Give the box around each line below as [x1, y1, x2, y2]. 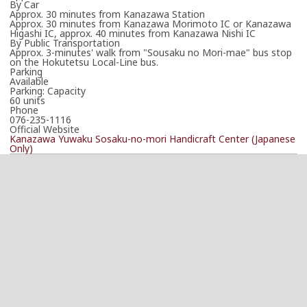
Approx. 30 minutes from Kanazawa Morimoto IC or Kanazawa [10, 16, 291, 30]
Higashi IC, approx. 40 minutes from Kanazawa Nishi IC [10, 26, 256, 40]
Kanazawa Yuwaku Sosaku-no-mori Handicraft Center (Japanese [10, 132, 295, 145]
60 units [10, 93, 45, 107]
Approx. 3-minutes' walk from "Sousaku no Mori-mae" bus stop [10, 45, 292, 59]
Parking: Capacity [10, 84, 86, 97]
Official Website [10, 122, 79, 136]
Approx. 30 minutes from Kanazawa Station [10, 7, 205, 21]
